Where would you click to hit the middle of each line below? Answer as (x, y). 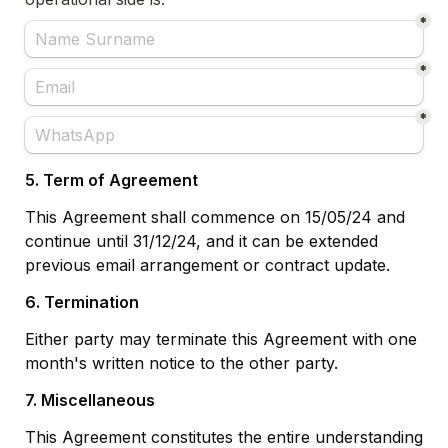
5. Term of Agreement (111, 180)
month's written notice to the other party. (181, 363)
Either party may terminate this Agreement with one (221, 339)
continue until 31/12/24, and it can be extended (201, 241)
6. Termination (82, 302)
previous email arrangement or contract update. (207, 265)
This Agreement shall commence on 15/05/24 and (215, 217)
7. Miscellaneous (90, 400)
